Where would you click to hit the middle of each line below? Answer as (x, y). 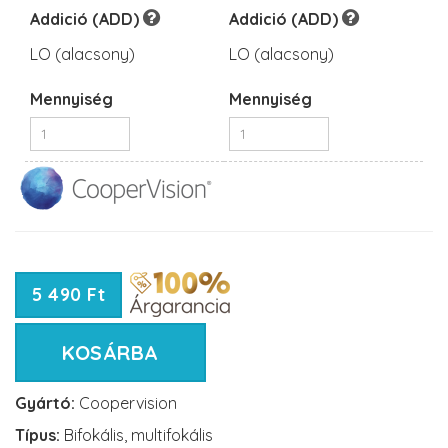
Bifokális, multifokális (136, 434)
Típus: (37, 434)
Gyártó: (45, 402)
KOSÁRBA (110, 352)
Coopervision (126, 402)
